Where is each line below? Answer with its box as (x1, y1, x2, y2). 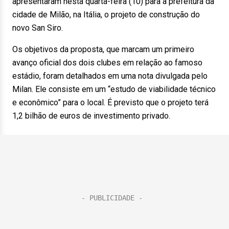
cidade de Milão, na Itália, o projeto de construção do (12, 10, 200, 19)
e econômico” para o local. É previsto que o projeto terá (12, 98, 209, 107)
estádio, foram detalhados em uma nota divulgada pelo (12, 71, 208, 81)
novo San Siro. (12, 23, 69, 33)
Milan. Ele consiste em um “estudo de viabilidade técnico (12, 84, 216, 94)
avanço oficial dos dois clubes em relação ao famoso (12, 58, 202, 67)
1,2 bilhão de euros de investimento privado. (12, 111, 176, 121)
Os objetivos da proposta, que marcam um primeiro (12, 44, 194, 54)
